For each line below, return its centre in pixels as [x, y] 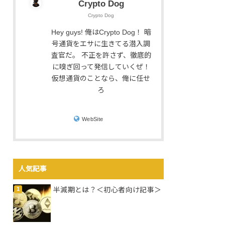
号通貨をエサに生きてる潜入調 [101, 44]
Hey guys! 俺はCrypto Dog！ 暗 [101, 32]
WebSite [92, 119]
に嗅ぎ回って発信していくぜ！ [101, 67]
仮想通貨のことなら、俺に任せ [101, 79]
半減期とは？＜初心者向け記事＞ [107, 190]
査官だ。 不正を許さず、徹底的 [101, 55]
